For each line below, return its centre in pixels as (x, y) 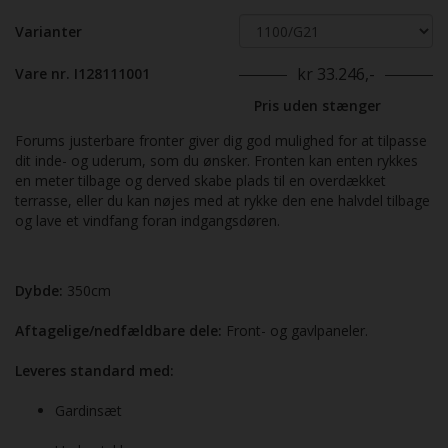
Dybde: (39, 291)
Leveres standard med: (94, 371)
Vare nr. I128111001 (82, 74)
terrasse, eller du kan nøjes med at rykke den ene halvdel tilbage (222, 201)
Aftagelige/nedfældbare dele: (118, 331)
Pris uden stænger (317, 106)
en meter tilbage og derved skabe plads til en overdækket (200, 181)
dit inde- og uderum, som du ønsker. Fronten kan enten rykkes (216, 161)
